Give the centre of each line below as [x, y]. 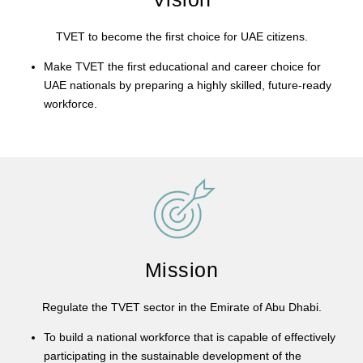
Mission [181, 269]
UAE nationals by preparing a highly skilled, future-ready [188, 85]
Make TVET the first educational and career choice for [182, 66]
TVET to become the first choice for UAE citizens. [181, 36]
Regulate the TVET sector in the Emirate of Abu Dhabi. [181, 307]
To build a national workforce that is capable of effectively [190, 337]
